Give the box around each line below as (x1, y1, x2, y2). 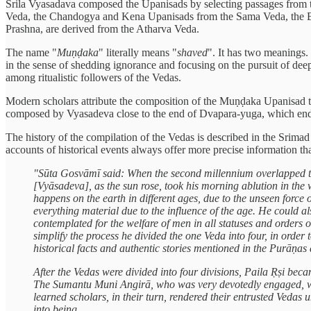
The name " (6, 46, 57, 58)
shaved (177, 46, 208, 58)
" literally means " (99, 46, 177, 58)
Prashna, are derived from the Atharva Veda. (6, 22, 199, 35)
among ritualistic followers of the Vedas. (6, 71, 181, 83)
